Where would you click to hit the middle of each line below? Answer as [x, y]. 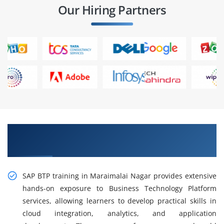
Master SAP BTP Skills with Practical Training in [110, 131]
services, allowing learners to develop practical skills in [119, 201]
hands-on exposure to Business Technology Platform [119, 188]
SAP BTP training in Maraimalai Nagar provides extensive [119, 176]
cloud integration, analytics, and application [119, 213]
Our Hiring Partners [112, 10]
